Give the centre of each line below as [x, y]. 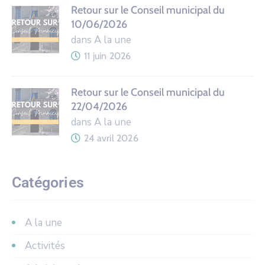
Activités [45, 245]
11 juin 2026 [108, 56]
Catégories [48, 182]
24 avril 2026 [111, 138]
